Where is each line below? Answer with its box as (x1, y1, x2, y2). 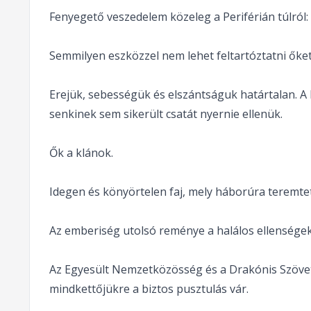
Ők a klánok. (49, 144, 113, 160)
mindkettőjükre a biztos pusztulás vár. (49, 280, 249, 296)
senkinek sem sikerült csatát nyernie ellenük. (49, 106, 283, 121)
